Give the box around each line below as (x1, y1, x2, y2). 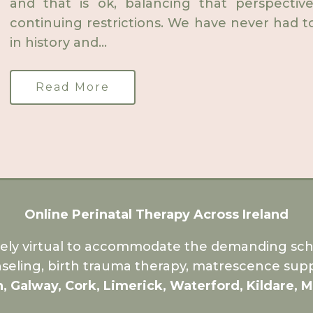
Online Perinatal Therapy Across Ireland (24, 207, 289, 222)
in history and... (10, 35, 107, 50)
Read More (36, 80, 110, 94)
